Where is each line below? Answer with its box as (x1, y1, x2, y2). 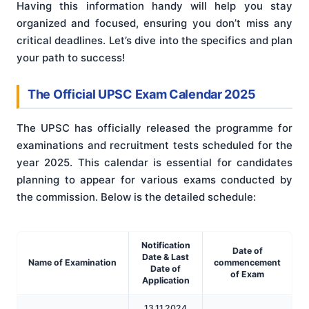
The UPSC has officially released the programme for (17, 121, 292, 134)
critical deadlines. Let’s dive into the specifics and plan (17, 34, 292, 48)
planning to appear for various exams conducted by (17, 172, 292, 186)
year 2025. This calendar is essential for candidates (17, 155, 292, 169)
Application (141, 275, 190, 286)
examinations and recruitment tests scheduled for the (17, 138, 292, 152)
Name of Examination (28, 257, 117, 268)
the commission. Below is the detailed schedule (17, 190, 253, 203)
